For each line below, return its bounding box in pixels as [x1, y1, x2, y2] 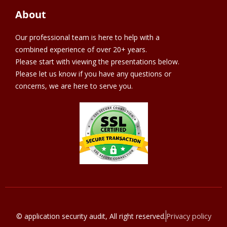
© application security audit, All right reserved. [16, 211, 166, 221]
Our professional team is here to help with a [15, 32, 160, 42]
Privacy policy [166, 211, 211, 221]
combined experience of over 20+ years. [15, 45, 147, 54]
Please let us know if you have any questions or [15, 69, 171, 79]
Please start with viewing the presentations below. [15, 57, 179, 66]
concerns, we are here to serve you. [15, 81, 133, 91]
